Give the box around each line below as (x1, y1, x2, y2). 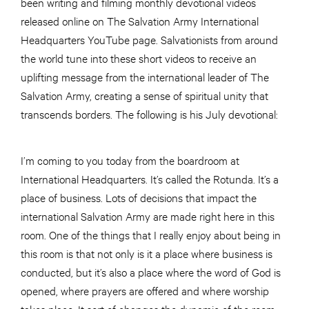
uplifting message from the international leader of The (21, 69, 269, 83)
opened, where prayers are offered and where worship (21, 283, 269, 297)
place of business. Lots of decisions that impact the (21, 190, 257, 204)
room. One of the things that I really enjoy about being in (21, 227, 281, 241)
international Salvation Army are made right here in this (21, 208, 275, 223)
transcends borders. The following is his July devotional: (21, 106, 278, 121)
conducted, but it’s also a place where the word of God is (21, 264, 281, 279)
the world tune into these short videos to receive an (21, 50, 257, 65)
